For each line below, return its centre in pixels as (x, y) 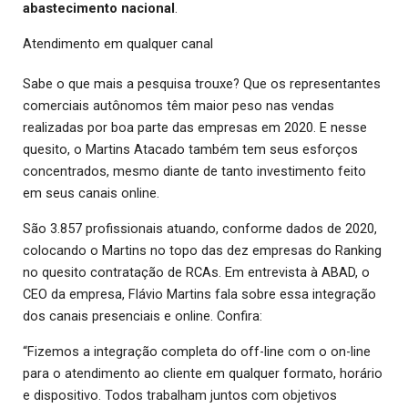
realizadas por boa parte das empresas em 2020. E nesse (195, 128)
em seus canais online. (91, 194)
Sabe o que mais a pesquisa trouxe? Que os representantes (202, 84)
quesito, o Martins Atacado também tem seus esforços (190, 150)
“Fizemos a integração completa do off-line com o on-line (197, 352)
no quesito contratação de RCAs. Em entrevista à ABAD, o (196, 273)
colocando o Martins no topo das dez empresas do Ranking (202, 251)
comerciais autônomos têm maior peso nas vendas (178, 106)
